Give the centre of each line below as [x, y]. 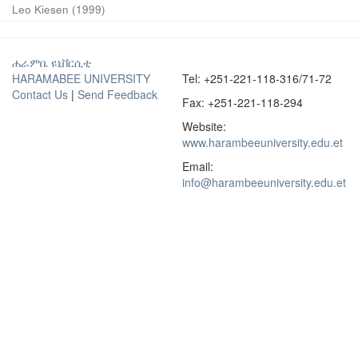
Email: [197, 166]
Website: [204, 126]
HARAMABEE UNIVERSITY [81, 78]
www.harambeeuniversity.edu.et [262, 142]
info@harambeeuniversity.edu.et [264, 182]
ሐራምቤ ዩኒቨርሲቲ [52, 62]
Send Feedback [117, 94]
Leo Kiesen [40, 9]
